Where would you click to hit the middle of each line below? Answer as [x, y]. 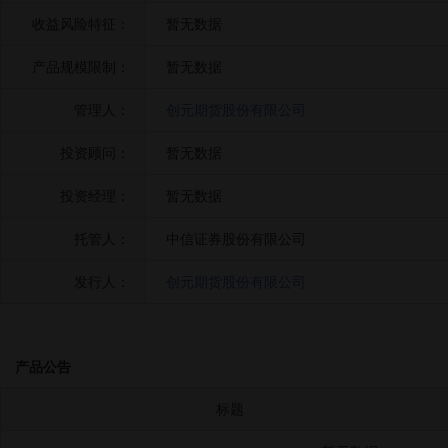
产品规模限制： [81, 67]
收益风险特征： [81, 24]
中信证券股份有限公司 [236, 239]
